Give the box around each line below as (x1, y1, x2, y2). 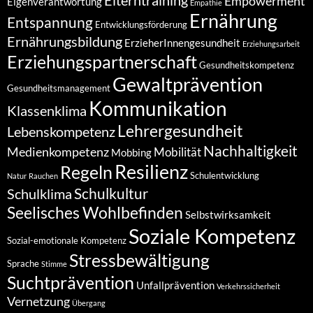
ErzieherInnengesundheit (124, 36, 240, 49)
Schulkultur (74, 184, 148, 202)
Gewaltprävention (112, 72, 263, 96)
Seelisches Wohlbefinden (7, 202, 183, 222)
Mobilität (154, 144, 201, 159)
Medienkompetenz (7, 143, 109, 159)
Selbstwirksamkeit (185, 208, 271, 221)
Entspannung (7, 13, 93, 31)
